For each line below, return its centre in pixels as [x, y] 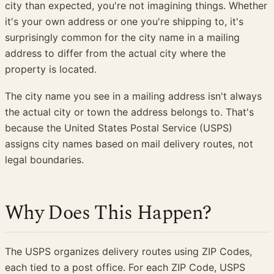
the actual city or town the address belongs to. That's [129, 112]
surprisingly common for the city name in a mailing [122, 38]
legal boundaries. [44, 160]
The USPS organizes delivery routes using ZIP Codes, [128, 252]
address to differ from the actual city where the [115, 54]
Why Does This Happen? [108, 213]
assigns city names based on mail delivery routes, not [129, 144]
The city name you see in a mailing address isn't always [133, 96]
